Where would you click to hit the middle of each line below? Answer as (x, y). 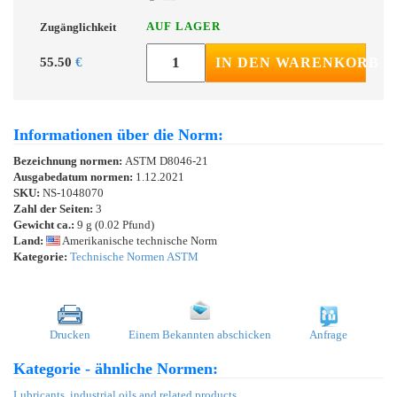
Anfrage (328, 334)
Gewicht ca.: (44, 224)
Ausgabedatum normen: (74, 176)
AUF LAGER (183, 26)
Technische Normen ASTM (134, 256)
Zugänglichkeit (78, 27)
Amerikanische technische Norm (139, 240)
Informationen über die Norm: (118, 134)
